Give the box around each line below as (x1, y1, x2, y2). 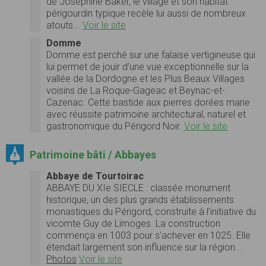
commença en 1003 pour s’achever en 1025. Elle (46, 229, 251, 241)
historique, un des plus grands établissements (46, 194, 234, 205)
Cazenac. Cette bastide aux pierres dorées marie (46, 96, 250, 108)
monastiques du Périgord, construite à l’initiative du (46, 205, 256, 217)
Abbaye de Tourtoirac (46, 170, 144, 182)
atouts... (46, 19, 83, 31)
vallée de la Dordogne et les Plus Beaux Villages (46, 72, 245, 84)
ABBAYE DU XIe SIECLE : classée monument (46, 182, 230, 194)
